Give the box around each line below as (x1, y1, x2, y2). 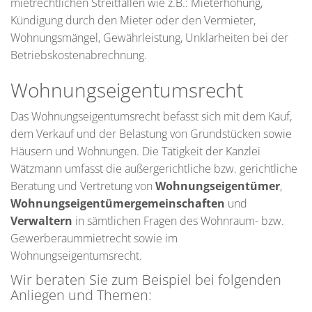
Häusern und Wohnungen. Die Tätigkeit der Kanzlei (10, 143, 260, 159)
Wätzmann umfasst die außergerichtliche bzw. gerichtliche (10, 161, 297, 177)
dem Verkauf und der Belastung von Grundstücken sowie (10, 126, 292, 142)
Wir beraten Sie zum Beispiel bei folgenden (10, 270, 281, 290)
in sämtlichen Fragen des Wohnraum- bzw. (72, 213, 284, 229)
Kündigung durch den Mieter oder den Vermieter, (10, 13, 256, 29)
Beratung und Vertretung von (10, 178, 155, 194)
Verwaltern (10, 213, 72, 229)
